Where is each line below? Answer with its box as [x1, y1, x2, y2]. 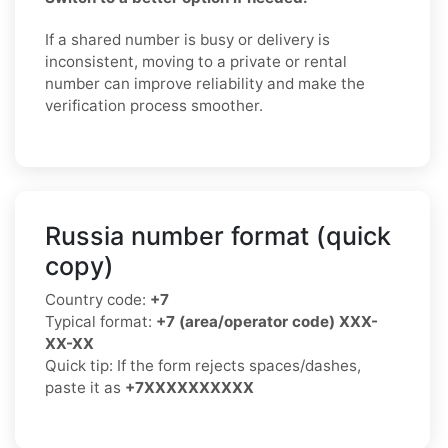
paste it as [45, 377, 125, 397]
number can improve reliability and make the [45, 73, 365, 93]
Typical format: [45, 311, 156, 331]
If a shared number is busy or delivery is [45, 29, 330, 49]
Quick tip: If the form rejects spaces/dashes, [45, 355, 361, 375]
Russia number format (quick [45, 220, 391, 251]
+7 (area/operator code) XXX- [156, 311, 378, 331]
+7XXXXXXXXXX [125, 377, 254, 397]
